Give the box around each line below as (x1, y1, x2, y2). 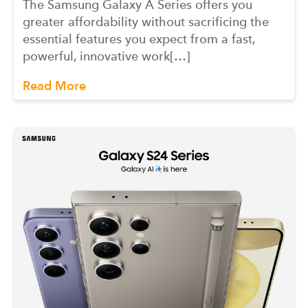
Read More (23, 78, 86, 93)
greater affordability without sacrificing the (23, 14, 269, 29)
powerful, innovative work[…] (23, 48, 190, 63)
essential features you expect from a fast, (23, 31, 255, 46)
